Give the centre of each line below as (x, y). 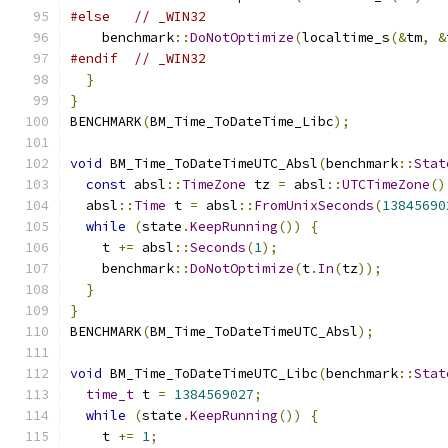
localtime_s (346, 37)
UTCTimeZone (386, 184)
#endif (94, 58)
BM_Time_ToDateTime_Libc (242, 121)
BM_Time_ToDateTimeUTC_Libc (210, 373)
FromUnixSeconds (314, 205)
